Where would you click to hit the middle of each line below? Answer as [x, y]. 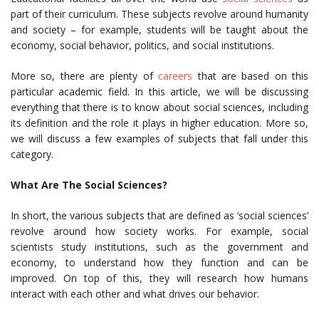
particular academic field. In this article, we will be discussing [159, 92]
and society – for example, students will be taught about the [159, 30]
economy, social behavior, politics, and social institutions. [144, 46]
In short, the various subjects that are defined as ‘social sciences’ [159, 216]
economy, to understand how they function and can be [159, 263]
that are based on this [253, 76]
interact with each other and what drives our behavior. [136, 294]
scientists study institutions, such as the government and [159, 247]
